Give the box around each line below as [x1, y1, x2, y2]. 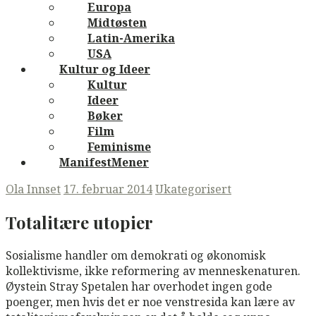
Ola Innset [6, 181, 61, 197]
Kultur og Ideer [59, 61, 150, 77]
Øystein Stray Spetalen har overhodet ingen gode [6, 278, 272, 294]
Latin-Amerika [87, 30, 175, 46]
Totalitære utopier [6, 210, 153, 233]
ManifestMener [59, 154, 149, 170]
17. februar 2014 [63, 181, 152, 197]
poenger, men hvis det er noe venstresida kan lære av [6, 293, 295, 310]
